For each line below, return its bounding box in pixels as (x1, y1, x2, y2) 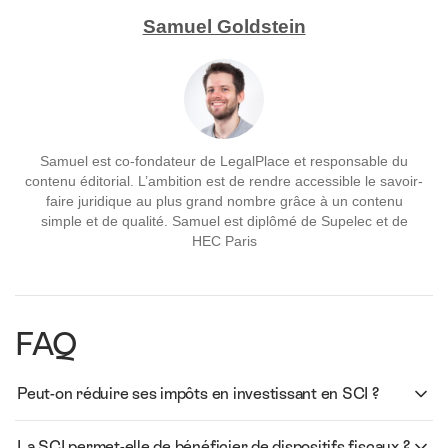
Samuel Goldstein (142, 15, 306, 39)
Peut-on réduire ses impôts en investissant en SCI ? (17, 384, 379, 404)
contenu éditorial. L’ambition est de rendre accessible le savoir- (25, 172, 423, 190)
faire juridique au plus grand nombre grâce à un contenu (45, 192, 403, 210)
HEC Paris (191, 232, 257, 250)
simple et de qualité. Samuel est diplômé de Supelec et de (40, 212, 408, 230)
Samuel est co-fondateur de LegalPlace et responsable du (40, 152, 408, 170)
